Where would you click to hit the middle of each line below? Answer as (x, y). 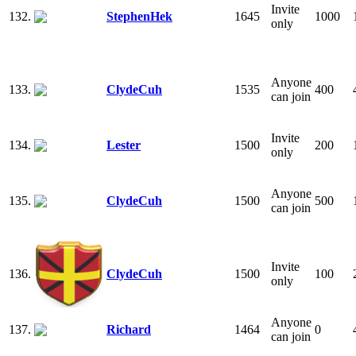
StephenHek (139, 16)
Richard (129, 329)
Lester (124, 145)
